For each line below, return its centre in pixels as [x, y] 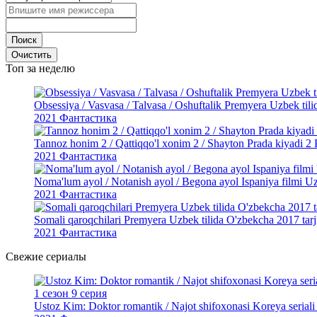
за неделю [50, 68]
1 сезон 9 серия [70, 293]
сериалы [65, 256]
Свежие [24, 256]
